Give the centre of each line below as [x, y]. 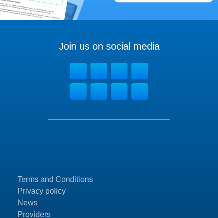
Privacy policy [42, 191]
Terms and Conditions [55, 180]
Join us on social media [109, 46]
